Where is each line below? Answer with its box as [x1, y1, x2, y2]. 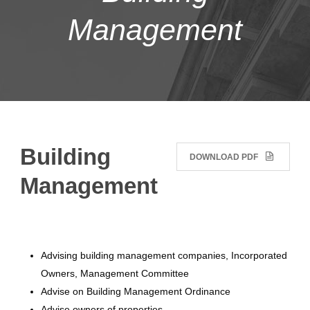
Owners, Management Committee [41, 268, 189, 279]
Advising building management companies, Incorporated [41, 250, 287, 261]
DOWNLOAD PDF [190, 152, 258, 162]
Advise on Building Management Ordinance [41, 286, 230, 297]
